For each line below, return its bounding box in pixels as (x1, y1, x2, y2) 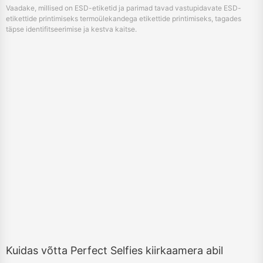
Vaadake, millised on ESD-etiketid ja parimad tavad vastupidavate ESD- (6, 4, 241, 13)
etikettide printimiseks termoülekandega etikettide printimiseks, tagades (6, 14, 241, 23)
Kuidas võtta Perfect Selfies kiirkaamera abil (6, 244, 223, 257)
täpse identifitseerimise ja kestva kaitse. (6, 25, 137, 34)
